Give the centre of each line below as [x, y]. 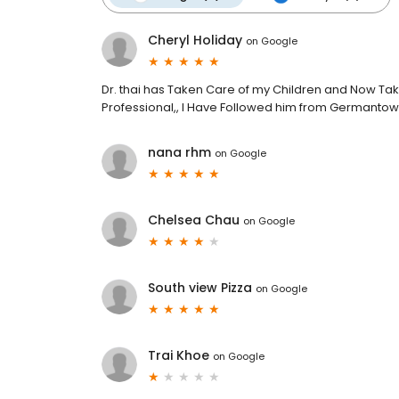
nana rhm [179, 153]
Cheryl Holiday [195, 41]
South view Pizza [200, 288]
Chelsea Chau [194, 220]
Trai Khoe [179, 356]
